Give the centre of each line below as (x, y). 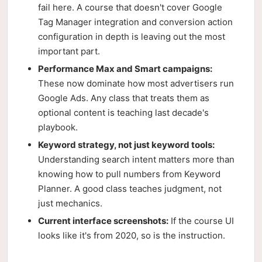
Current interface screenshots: (103, 221)
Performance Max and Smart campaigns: (125, 69)
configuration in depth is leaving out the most (132, 37)
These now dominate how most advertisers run (136, 83)
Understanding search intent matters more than (136, 159)
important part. (69, 51)
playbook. (58, 127)
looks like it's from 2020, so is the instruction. (132, 235)
